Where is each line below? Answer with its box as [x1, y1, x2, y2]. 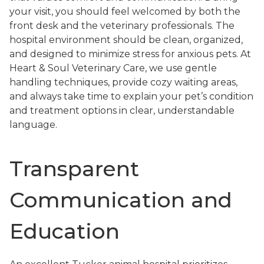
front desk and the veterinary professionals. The [9, 19, 235, 31]
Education [9, 217, 120, 244]
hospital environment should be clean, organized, [9, 34, 243, 45]
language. [9, 118, 57, 130]
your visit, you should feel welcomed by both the [9, 5, 240, 17]
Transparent [9, 155, 139, 181]
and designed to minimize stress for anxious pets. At [9, 48, 251, 60]
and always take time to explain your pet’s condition [9, 90, 253, 102]
